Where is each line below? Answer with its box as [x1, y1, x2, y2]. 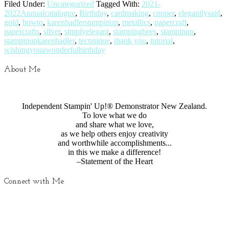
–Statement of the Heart [76, 157, 153, 166]
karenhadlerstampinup [47, 17, 118, 27]
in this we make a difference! [68, 148, 161, 157]
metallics [122, 17, 150, 27]
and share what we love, [75, 120, 154, 129]
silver [43, 27, 60, 36]
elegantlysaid [178, 8, 220, 17]
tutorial [150, 36, 173, 45]
